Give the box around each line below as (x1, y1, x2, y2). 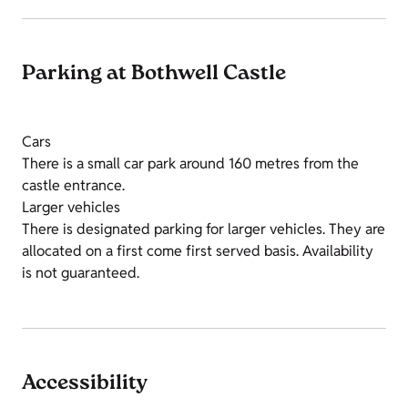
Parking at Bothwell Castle (22, 59, 286, 91)
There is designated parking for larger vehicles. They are (22, 219, 385, 240)
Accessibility (22, 369, 148, 401)
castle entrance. (22, 176, 125, 196)
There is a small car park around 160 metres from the (22, 154, 359, 174)
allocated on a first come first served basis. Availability (22, 241, 373, 261)
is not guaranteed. (22, 263, 139, 283)
